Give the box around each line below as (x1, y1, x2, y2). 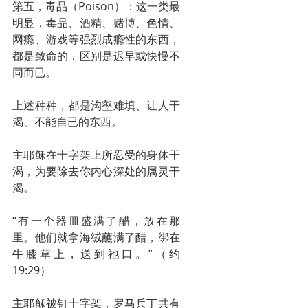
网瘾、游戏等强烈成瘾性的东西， (12, 32, 180, 47)
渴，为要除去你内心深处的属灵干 (12, 164, 180, 179)
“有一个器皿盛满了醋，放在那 (12, 213, 180, 228)
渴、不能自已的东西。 (12, 114, 122, 129)
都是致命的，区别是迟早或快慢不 (12, 48, 180, 63)
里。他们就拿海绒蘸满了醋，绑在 (12, 230, 180, 245)
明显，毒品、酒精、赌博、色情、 (12, 15, 180, 30)
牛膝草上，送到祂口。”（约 (12, 246, 180, 261)
